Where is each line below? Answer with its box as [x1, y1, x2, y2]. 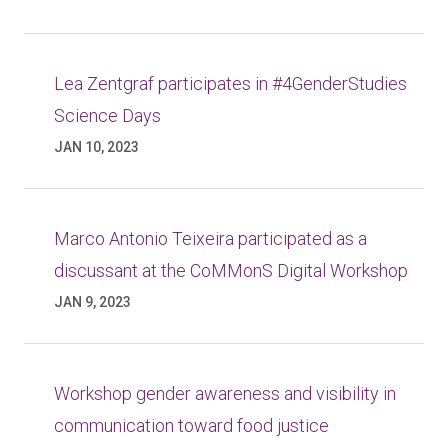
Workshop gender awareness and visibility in [54, 383, 396, 404]
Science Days [54, 105, 161, 126]
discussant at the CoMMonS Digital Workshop [54, 260, 408, 281]
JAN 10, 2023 [54, 139, 139, 155]
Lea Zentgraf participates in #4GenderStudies [54, 73, 407, 94]
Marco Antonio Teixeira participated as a [54, 228, 367, 249]
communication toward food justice [54, 415, 329, 436]
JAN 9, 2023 [54, 294, 131, 310]
